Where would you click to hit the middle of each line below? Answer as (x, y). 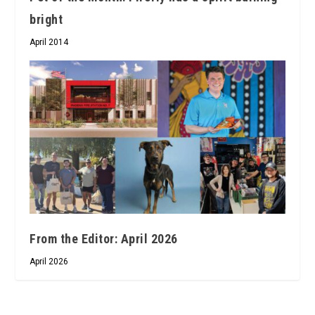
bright (46, 19)
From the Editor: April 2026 (104, 238)
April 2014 (49, 42)
